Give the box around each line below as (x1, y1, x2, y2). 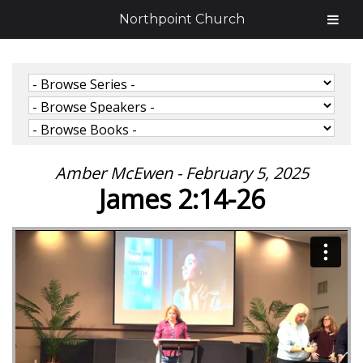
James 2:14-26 (98, 181, 265, 216)
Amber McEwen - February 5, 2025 (54, 162, 309, 184)
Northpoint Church (118, 11, 245, 27)
